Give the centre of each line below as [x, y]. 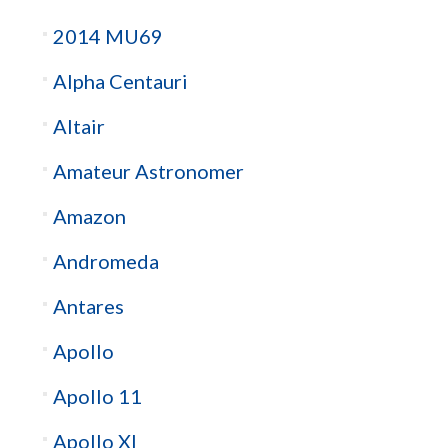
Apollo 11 [97, 396]
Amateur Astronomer [148, 171]
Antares [88, 306]
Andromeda [105, 261]
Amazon [89, 216]
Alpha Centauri [120, 81]
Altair [78, 126]
